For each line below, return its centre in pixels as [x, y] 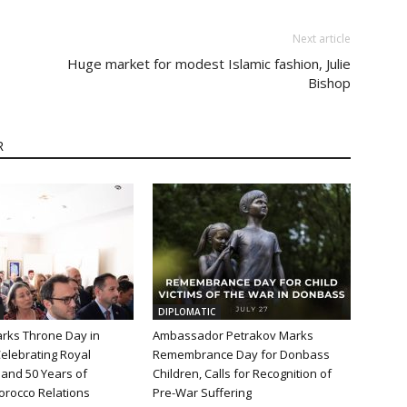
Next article [322, 39]
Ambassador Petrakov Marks [233, 336]
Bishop [329, 83]
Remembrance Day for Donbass [241, 355]
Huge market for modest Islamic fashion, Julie [209, 64]
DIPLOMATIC [187, 312]
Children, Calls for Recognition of [242, 374]
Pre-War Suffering [202, 393]
